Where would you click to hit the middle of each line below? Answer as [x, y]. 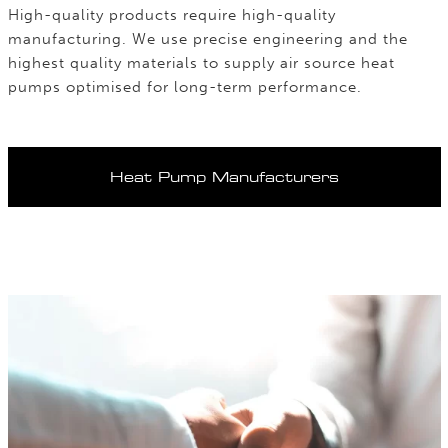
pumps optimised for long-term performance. [184, 87]
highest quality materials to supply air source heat [201, 63]
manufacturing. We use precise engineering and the [207, 39]
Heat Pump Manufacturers [224, 177]
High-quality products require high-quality [171, 15]
